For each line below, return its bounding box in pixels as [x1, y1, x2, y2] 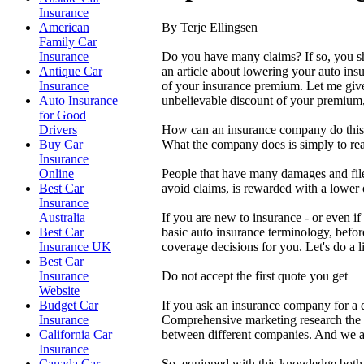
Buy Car [39, 137, 83, 151]
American [39, 20, 89, 34]
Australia [39, 210, 85, 224]
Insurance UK [39, 240, 111, 253]
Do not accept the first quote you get [161, 268, 348, 283]
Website [39, 284, 80, 297]
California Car [39, 327, 112, 341]
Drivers [39, 123, 77, 136]
